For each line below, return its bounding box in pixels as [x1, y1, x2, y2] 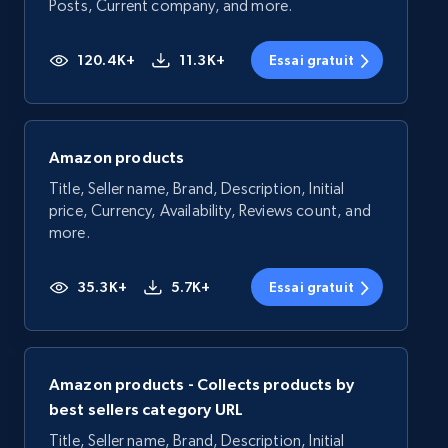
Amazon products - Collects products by [49, 375, 355, 393]
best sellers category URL [49, 400, 244, 418]
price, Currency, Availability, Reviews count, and [49, 201, 371, 220]
